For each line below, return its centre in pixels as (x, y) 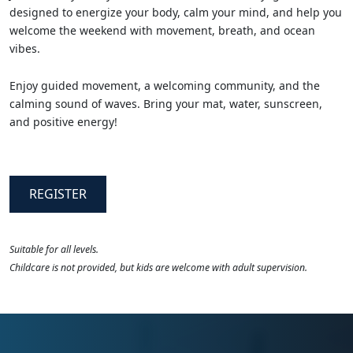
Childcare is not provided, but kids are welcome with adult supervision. (158, 267)
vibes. (25, 48)
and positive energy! (63, 121)
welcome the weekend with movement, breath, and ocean (162, 30)
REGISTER (58, 193)
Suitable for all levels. (54, 249)
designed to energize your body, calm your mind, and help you (176, 12)
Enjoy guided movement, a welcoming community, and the (165, 85)
